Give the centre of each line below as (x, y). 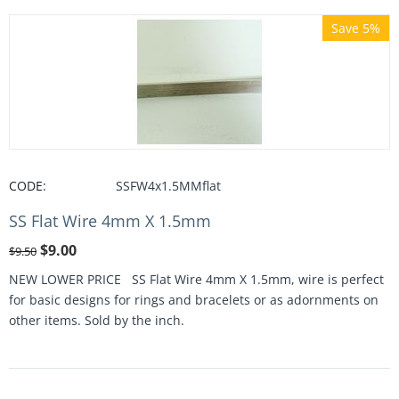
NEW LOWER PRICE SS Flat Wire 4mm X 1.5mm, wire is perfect (196, 279)
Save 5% (356, 28)
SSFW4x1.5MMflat (168, 186)
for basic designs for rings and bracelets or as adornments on (194, 300)
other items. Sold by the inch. (97, 320)
